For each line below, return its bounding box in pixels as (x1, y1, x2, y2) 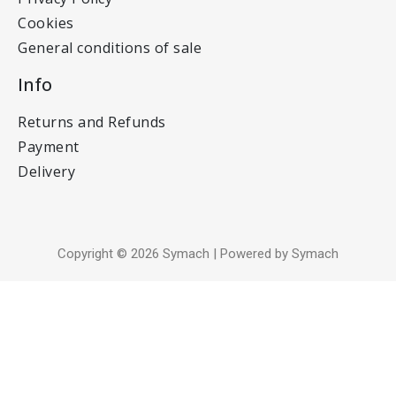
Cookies (18, 12, 74, 33)
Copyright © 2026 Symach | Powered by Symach (57, 245, 339, 262)
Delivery (18, 161, 75, 181)
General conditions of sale (18, 37, 202, 57)
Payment (18, 136, 80, 156)
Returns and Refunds (18, 111, 166, 132)
